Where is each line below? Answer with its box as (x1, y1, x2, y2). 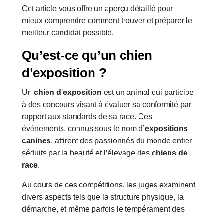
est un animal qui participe (101, 88, 194, 97)
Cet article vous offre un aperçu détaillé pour (21, 4, 173, 13)
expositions (144, 124, 188, 133)
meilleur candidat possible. (21, 29, 114, 37)
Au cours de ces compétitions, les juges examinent (21, 181, 195, 189)
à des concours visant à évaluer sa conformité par (21, 100, 191, 109)
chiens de (151, 149, 187, 157)
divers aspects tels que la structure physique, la (21, 193, 184, 201)
